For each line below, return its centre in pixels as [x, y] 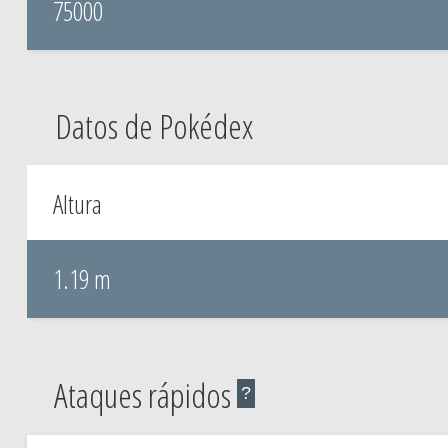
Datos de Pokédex [153, 126]
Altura [77, 204]
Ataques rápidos [142, 395]
